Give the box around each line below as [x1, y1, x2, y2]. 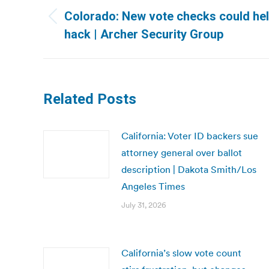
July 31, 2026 [121, 200, 166, 210]
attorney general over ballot [121, 147, 242, 159]
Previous [64, 17, 101, 30]
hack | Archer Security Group [64, 27, 223, 41]
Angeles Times [121, 180, 185, 192]
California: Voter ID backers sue [121, 130, 258, 142]
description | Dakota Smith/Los [121, 163, 256, 175]
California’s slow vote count [121, 247, 241, 259]
